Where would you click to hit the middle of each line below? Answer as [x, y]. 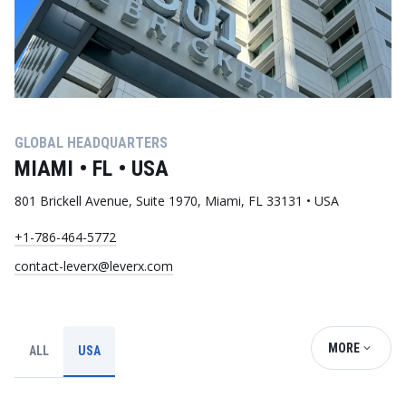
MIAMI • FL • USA [92, 169]
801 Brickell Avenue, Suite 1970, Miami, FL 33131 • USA [177, 201]
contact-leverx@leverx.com [94, 266]
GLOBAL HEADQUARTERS [91, 143]
